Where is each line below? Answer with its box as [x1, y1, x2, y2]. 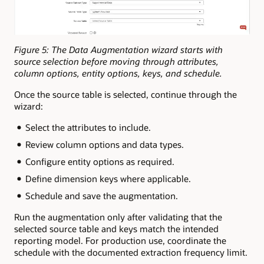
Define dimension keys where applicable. [25, 172, 191, 184]
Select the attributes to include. [25, 121, 151, 134]
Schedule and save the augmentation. [25, 189, 178, 202]
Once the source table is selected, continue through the [14, 88, 237, 100]
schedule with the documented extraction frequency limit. [14, 246, 247, 258]
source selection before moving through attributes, [14, 55, 219, 67]
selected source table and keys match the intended [14, 222, 219, 235]
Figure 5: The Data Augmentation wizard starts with [14, 43, 223, 55]
